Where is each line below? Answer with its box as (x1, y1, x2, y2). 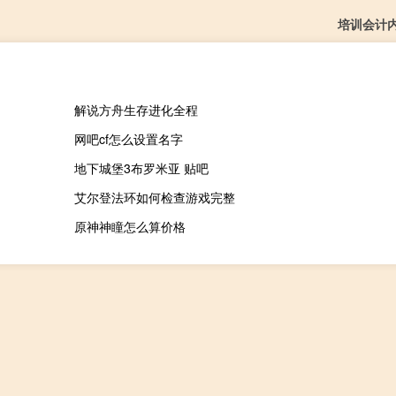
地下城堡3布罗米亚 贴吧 (73, 158, 209, 177)
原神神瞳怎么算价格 (73, 217, 186, 235)
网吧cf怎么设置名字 (73, 129, 183, 148)
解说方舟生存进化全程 (73, 100, 198, 118)
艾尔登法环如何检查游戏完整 (73, 187, 235, 206)
